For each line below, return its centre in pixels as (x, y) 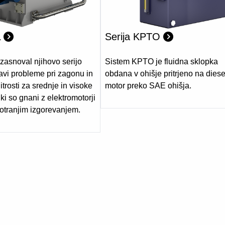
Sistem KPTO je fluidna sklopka (161, 62)
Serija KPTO (134, 37)
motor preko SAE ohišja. (148, 86)
